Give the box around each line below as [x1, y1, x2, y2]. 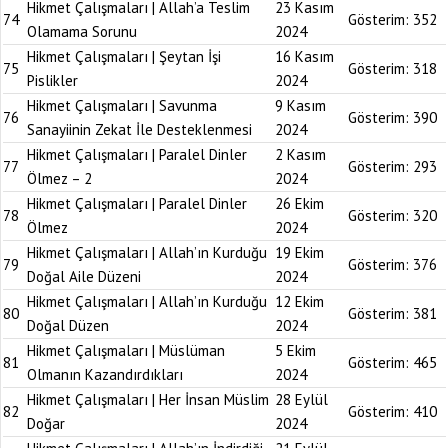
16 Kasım [275, 47, 334, 66]
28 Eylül [275, 390, 328, 409]
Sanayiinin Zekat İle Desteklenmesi [27, 120, 252, 139]
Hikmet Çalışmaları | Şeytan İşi [27, 47, 221, 66]
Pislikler [27, 71, 78, 90]
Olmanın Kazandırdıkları [27, 365, 183, 384]
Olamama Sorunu [27, 22, 137, 41]
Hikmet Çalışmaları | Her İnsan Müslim [27, 390, 269, 409]
